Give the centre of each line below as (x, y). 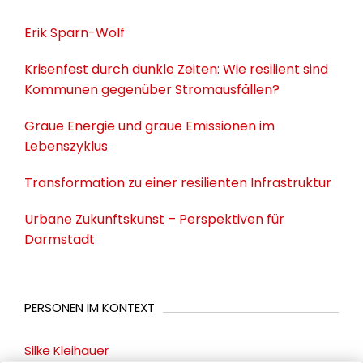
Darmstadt (60, 240)
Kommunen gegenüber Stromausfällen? (152, 90)
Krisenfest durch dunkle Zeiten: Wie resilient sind (176, 70)
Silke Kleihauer (66, 351)
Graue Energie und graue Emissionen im (149, 126)
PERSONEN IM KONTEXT (90, 308)
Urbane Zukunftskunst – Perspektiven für (154, 220)
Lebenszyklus (66, 147)
